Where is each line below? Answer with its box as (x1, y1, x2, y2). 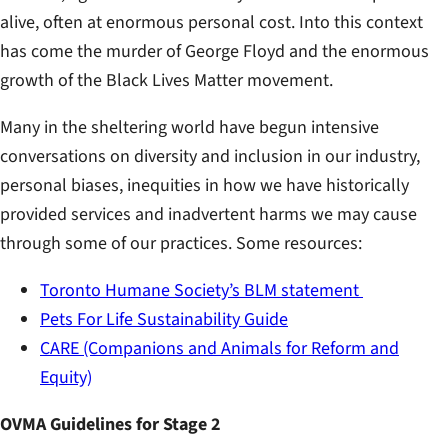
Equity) (40, 364, 92, 390)
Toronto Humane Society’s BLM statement (40, 277, 363, 303)
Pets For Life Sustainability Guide (40, 306, 288, 332)
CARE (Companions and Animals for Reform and (40, 335, 399, 361)
